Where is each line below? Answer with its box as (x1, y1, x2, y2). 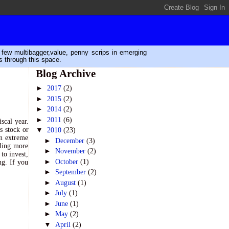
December (55, 136, 87, 145)
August (55, 178, 78, 187)
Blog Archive (35, 67, 96, 80)
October (55, 157, 81, 166)
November (55, 147, 88, 155)
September (55, 168, 88, 176)
